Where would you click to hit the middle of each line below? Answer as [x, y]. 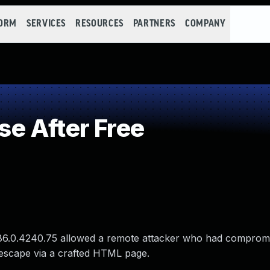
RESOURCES [99, 24]
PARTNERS [154, 24]
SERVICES [46, 24]
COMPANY [205, 24]
